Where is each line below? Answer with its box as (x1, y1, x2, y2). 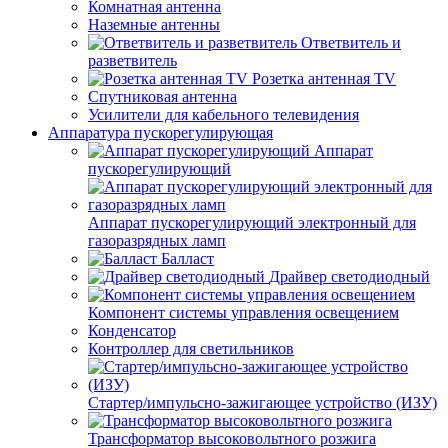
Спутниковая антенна (88, 88, 237, 105)
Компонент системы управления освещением (88, 304, 399, 321)
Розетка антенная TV (252, 70, 396, 87)
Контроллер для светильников (88, 340, 294, 357)
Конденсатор (88, 322, 176, 339)
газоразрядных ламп (88, 232, 226, 249)
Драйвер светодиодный (269, 268, 430, 285)
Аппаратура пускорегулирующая (48, 124, 273, 141)
